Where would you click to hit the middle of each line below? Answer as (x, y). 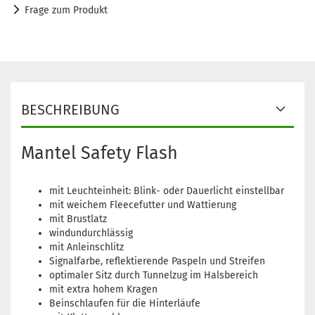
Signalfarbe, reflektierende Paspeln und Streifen (157, 262)
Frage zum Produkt (66, 11)
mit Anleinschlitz (86, 247)
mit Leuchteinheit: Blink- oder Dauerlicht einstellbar (167, 191)
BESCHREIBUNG (70, 110)
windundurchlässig (91, 233)
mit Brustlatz (78, 219)
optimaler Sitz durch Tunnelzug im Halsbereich (154, 276)
